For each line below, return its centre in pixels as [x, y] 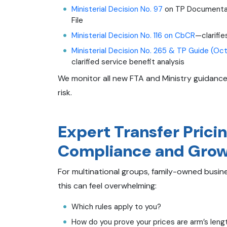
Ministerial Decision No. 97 [117, 9]
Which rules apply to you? [116, 206]
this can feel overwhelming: [107, 185]
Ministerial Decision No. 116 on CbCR [133, 35]
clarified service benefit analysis [128, 62]
